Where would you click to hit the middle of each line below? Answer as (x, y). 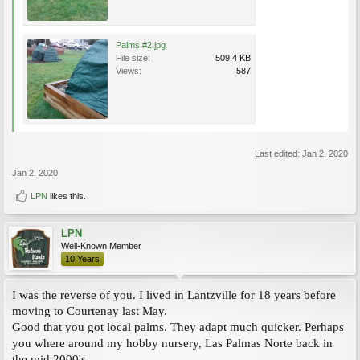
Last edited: (278, 153)
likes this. (67, 196)
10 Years (82, 258)
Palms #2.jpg (141, 45)
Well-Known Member (101, 245)
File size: (133, 57)
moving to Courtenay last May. (90, 311)
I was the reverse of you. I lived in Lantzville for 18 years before (174, 295)
